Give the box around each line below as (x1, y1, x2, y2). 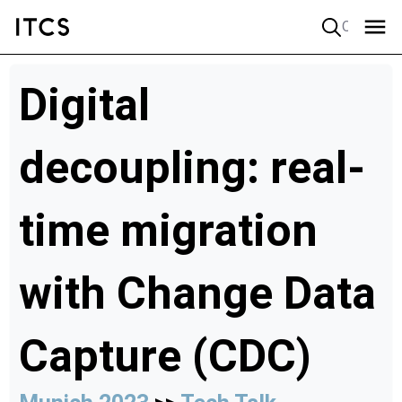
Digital (19, 79, 150, 131)
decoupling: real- (19, 142, 365, 194)
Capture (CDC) (19, 330, 311, 382)
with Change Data (19, 267, 376, 319)
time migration (19, 205, 318, 257)
